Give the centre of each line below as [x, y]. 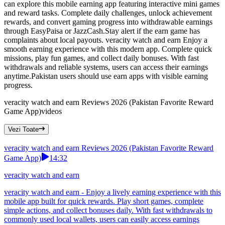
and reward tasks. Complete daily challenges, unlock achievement [108, 13]
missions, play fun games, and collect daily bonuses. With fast [101, 58]
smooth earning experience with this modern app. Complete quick [108, 49]
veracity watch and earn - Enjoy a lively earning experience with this [113, 192]
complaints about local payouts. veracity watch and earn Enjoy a [106, 40]
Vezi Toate [23, 130]
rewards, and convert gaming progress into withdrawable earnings [108, 22]
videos [51, 111]
